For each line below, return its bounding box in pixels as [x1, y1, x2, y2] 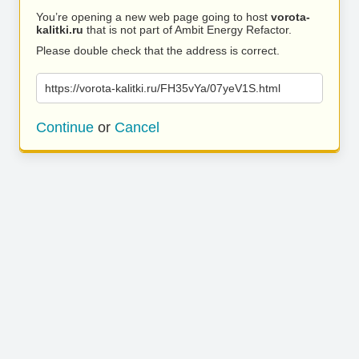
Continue [36, 119, 94, 135]
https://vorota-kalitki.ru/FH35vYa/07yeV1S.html [45, 82, 280, 95]
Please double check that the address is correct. [36, 44, 280, 57]
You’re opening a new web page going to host [36, 10, 271, 23]
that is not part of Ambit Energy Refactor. [83, 23, 292, 36]
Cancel [115, 119, 159, 135]
